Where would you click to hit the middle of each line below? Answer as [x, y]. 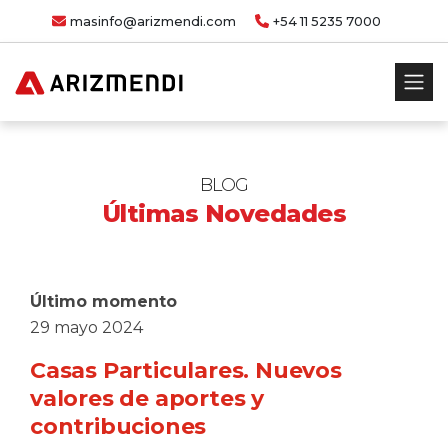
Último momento [103, 301]
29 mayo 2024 [86, 327]
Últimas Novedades [224, 213]
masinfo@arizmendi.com [153, 21]
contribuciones [118, 426]
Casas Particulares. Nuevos [186, 370]
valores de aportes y [147, 398]
